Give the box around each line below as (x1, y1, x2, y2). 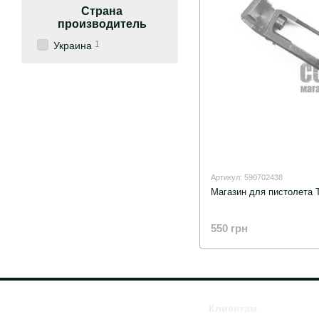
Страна (81, 5, 122, 17)
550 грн (211, 222, 248, 235)
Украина (53, 40, 92, 51)
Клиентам (208, 303, 257, 315)
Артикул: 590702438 (211, 172, 283, 182)
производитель (57, 18, 147, 30)
